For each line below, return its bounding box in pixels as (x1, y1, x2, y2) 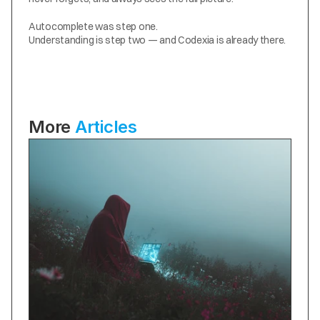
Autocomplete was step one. (29, 20, 158, 33)
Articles (74, 116, 137, 137)
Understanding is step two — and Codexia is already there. (29, 34, 286, 46)
